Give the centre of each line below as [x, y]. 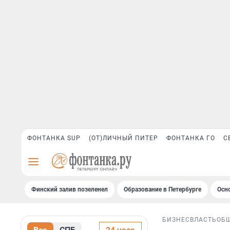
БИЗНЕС [176, 220]
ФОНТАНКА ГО [191, 138]
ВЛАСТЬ [203, 220]
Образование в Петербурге [162, 189]
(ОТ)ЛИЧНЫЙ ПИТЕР [123, 138]
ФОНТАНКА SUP [54, 138]
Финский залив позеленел [70, 189]
